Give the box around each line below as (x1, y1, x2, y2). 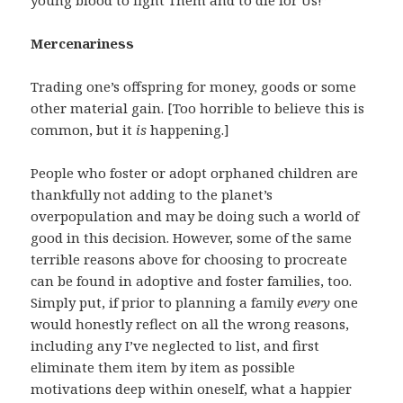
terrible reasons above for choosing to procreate (31, 250, 348, 269)
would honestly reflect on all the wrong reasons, (31, 315, 350, 334)
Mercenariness (31, 34, 135, 53)
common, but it (31, 121, 137, 139)
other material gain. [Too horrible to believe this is (31, 99, 365, 118)
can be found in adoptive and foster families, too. (31, 272, 353, 291)
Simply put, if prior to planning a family (31, 293, 298, 312)
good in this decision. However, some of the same (31, 228, 353, 247)
